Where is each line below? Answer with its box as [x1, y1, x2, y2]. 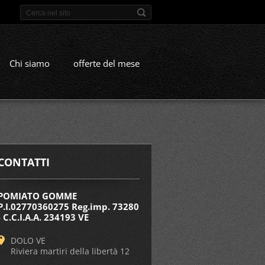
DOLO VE [11, 234, 46, 246]
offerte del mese [73, 57, 140, 69]
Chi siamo [9, 57, 50, 69]
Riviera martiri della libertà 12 [11, 245, 130, 257]
